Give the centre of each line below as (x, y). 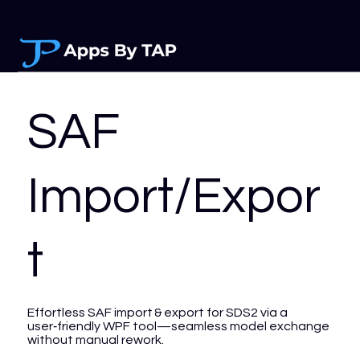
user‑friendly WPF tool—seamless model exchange (178, 327)
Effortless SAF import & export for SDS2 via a (157, 313)
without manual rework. (95, 340)
